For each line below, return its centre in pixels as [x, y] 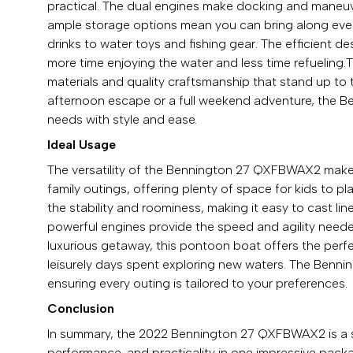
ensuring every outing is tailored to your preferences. [197, 283]
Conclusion [81, 308]
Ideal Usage [82, 144]
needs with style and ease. [122, 119]
